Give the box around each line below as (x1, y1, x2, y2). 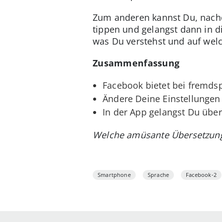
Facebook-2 (186, 170, 217, 178)
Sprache (147, 170, 169, 178)
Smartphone (98, 170, 131, 178)
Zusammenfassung (93, 56, 180, 69)
